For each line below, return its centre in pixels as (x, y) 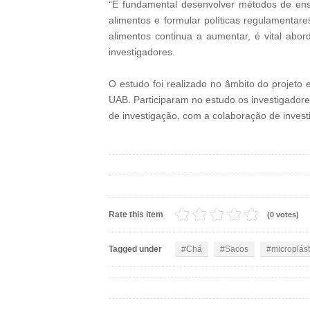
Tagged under (135, 249)
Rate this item (136, 215)
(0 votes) (283, 215)
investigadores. (142, 52)
